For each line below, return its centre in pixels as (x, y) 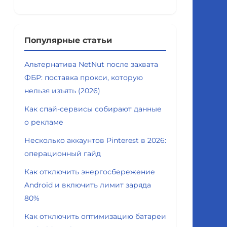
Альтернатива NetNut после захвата (91, 64)
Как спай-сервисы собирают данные (93, 109)
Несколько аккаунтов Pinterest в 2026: (95, 140)
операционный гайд (63, 154)
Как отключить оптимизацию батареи (95, 216)
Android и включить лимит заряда (88, 185)
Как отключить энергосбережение (90, 172)
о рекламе (44, 122)
